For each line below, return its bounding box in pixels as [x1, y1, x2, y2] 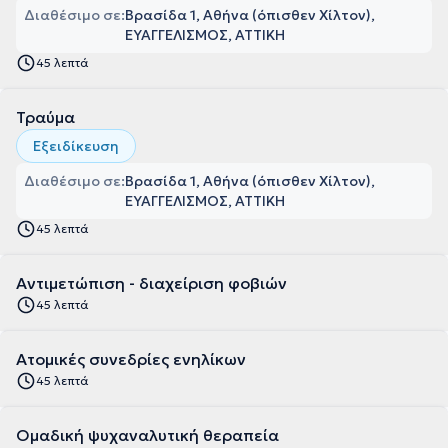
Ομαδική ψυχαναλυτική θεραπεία [16, 425, 279, 445]
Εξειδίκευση [33, 137, 119, 155]
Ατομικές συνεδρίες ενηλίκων [16, 349, 246, 369]
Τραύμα [16, 107, 75, 127]
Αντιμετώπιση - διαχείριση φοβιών [16, 273, 287, 293]
